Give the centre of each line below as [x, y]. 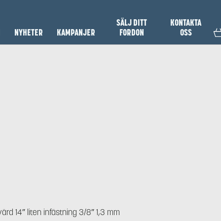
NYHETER [29, 33]
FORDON [131, 33]
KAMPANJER [76, 33]
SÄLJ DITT [131, 23]
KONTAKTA [186, 23]
